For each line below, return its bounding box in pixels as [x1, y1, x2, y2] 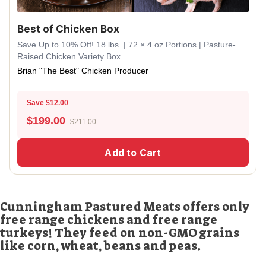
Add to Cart [104, 147, 161, 159]
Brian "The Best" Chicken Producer [17, 66, 148, 75]
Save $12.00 [27, 99, 68, 107]
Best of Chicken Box [17, 23, 119, 35]
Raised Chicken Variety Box [17, 52, 121, 61]
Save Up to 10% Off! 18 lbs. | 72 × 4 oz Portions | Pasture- [17, 40, 236, 49]
